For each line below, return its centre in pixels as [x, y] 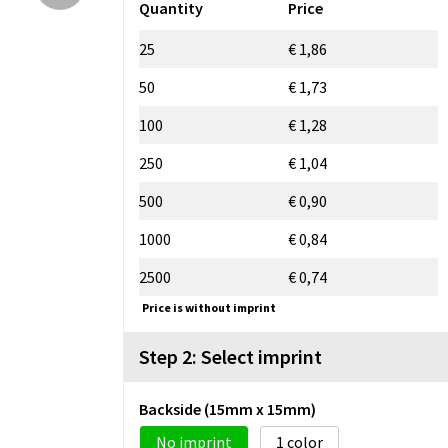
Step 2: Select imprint [230, 356]
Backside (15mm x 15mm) [227, 408]
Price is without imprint [209, 307]
